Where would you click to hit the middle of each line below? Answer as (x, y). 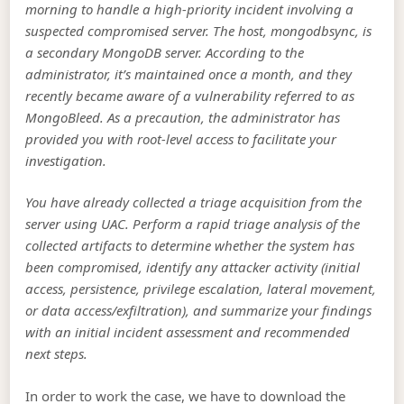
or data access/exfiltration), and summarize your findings (199, 311)
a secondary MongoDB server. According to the (165, 52)
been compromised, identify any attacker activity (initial (193, 267)
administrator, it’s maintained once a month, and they (189, 73)
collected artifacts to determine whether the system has (190, 246)
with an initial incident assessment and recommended (188, 332)
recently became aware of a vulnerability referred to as (190, 95)
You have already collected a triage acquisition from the (194, 202)
